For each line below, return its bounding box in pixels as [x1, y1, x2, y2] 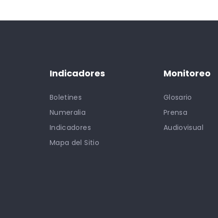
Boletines [50, 92, 82, 102]
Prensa [163, 107, 188, 117]
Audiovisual [163, 122, 203, 132]
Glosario [163, 92, 192, 102]
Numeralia [50, 107, 86, 117]
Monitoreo [163, 67, 211, 79]
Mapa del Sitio [50, 137, 99, 147]
